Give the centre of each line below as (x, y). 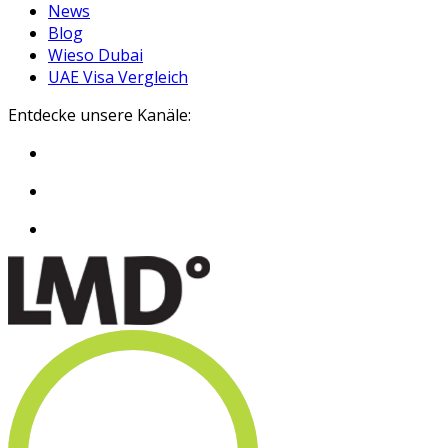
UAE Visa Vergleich (118, 77)
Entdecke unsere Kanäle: (99, 115)
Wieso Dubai (95, 55)
